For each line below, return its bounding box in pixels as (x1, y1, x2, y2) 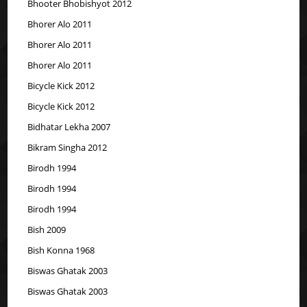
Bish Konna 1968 (27, 243, 95, 256)
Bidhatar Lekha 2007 (27, 120, 111, 133)
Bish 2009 (27, 223, 66, 236)
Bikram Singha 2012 (27, 140, 108, 153)
